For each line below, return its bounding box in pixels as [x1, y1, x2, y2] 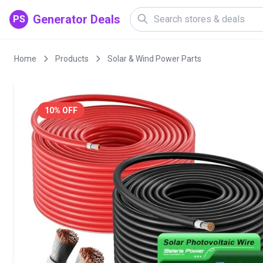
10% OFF [45, 106, 77, 115]
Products [55, 54, 89, 63]
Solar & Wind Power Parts [107, 54, 201, 63]
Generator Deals [33, 12, 120, 26]
